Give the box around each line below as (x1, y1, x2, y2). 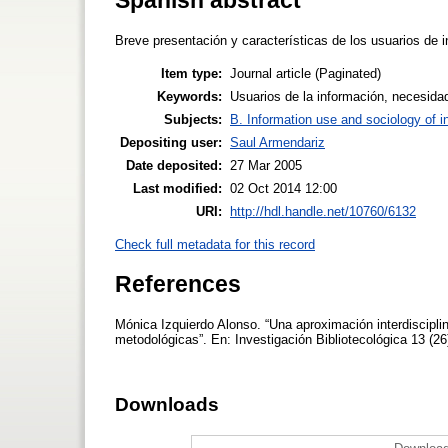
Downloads (115, 393, 219, 415)
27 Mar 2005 (230, 157, 302, 173)
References (115, 270, 241, 297)
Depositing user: (120, 134, 222, 150)
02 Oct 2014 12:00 (230, 180, 337, 196)
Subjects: (164, 111, 222, 127)
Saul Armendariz (230, 134, 325, 150)
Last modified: (133, 180, 222, 196)
